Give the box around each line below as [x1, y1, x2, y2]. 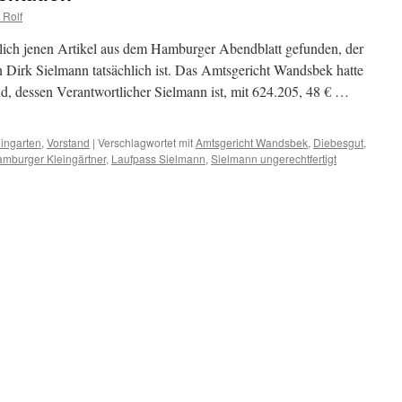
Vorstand [47, 135, 90, 150]
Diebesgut [313, 135, 363, 150]
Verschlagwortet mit [98, 135, 193, 150]
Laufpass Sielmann [111, 151, 205, 166]
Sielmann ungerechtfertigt [211, 151, 336, 166]
